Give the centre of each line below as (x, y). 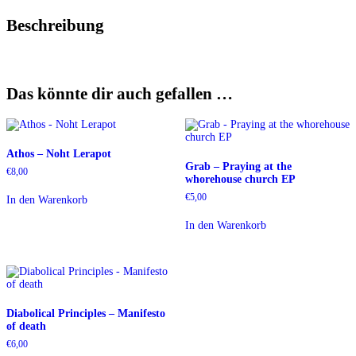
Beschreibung (55, 25)
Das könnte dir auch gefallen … (120, 94)
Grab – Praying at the (238, 166)
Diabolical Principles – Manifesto (86, 313)
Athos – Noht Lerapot (59, 153)
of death (26, 326)
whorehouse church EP (240, 179)
